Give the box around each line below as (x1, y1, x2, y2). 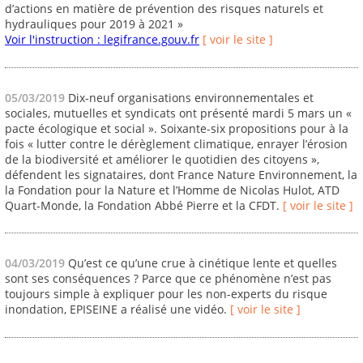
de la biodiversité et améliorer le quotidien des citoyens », (5, 151, 319, 167)
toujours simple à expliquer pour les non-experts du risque (5, 286, 327, 302)
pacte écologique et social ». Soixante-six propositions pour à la (5, 120, 348, 136)
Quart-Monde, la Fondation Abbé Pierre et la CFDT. (5, 197, 283, 213)
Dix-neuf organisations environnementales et (68, 89, 314, 105)
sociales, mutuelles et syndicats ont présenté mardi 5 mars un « (5, 105, 352, 121)
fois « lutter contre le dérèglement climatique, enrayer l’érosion (5, 135, 348, 152)
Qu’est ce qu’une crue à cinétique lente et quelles (68, 255, 337, 271)
